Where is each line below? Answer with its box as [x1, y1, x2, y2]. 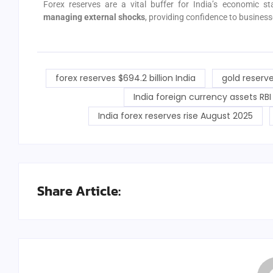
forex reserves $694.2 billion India [55, 72, 196, 85]
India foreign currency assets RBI [133, 91, 271, 104]
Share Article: [37, 181, 121, 202]
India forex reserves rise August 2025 [97, 110, 253, 122]
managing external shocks [43, 12, 145, 23]
